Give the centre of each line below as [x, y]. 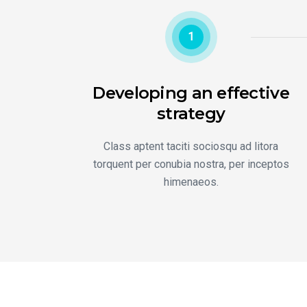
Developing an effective [191, 93]
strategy [191, 113]
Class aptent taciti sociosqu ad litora [191, 146]
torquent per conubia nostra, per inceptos [191, 164]
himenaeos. [191, 182]
